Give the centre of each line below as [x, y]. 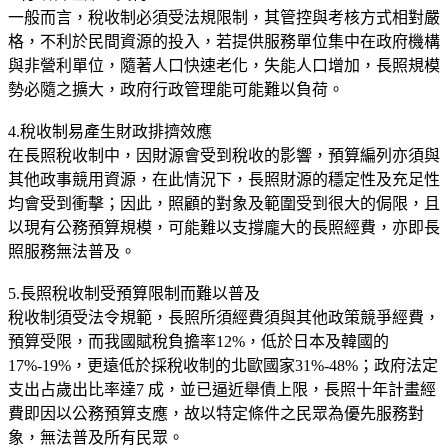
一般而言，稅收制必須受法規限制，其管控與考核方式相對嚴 [224, 17]
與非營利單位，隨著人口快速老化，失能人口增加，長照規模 [224, 65]
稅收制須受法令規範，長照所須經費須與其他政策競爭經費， [224, 317]
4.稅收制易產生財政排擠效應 [110, 131]
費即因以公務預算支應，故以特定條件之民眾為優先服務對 [216, 413]
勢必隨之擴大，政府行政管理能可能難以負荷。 [176, 89]
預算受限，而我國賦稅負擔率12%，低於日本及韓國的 [198, 341]
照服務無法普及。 [72, 251]
